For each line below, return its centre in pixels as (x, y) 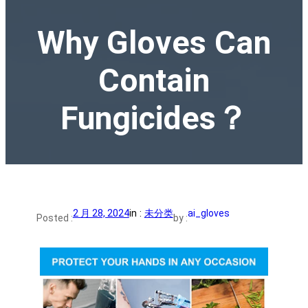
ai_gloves (208, 213)
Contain (154, 81)
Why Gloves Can (154, 43)
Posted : (54, 218)
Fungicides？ (154, 119)
